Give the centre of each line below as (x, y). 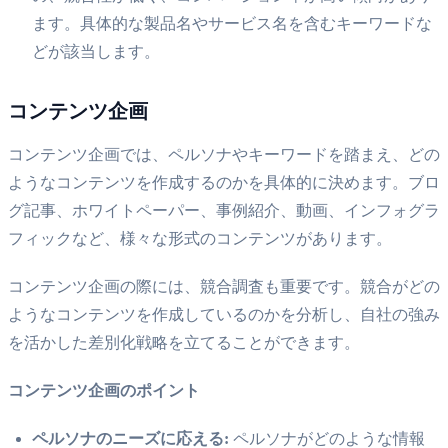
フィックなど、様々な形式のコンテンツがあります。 (200, 238)
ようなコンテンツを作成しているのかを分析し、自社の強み (224, 314)
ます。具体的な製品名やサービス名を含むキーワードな (232, 23)
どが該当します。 (96, 51)
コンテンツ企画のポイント (104, 390)
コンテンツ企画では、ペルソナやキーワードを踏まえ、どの (224, 154)
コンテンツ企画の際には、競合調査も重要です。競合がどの (224, 286)
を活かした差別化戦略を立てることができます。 (184, 342)
